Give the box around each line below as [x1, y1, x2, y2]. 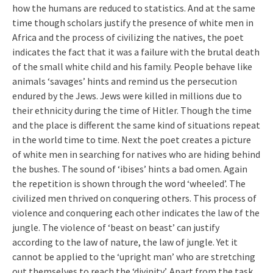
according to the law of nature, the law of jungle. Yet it [12, 235, 238, 248]
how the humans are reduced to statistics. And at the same [12, 1, 255, 14]
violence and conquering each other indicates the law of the [12, 206, 260, 219]
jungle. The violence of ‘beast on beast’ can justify [12, 221, 219, 233]
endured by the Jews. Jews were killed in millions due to [12, 89, 242, 102]
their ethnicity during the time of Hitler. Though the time [12, 104, 252, 116]
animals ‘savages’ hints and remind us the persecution [12, 74, 237, 87]
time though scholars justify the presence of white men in [12, 16, 253, 29]
